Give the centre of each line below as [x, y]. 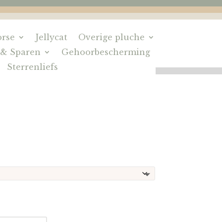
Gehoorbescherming [106, 52]
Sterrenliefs [33, 67]
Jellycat [52, 37]
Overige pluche [112, 37]
